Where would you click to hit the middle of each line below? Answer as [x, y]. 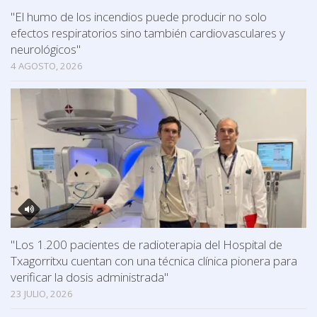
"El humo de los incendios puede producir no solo [139, 17]
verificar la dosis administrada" [90, 277]
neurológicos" [46, 50]
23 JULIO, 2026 [42, 294]
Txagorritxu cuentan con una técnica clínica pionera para [154, 261]
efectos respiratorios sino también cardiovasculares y [148, 33]
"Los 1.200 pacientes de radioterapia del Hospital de [146, 245]
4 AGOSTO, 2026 [47, 66]
